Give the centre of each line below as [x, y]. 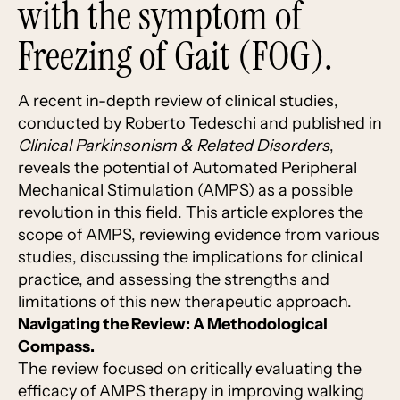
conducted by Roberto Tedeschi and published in [200, 124]
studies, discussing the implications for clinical [190, 258]
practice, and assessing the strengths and [174, 280]
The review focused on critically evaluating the [190, 369]
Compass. [56, 347]
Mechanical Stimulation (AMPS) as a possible [185, 191]
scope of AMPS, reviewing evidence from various [199, 235]
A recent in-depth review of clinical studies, [178, 101]
